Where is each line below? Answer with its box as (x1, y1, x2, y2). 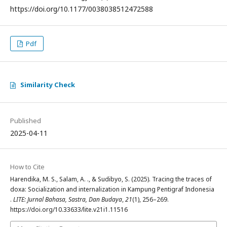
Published (10, 116, 41, 125)
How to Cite (10, 162, 45, 171)
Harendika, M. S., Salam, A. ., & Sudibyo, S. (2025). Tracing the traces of (10, 175, 212, 183)
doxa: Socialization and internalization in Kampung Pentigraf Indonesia (10, 185, 214, 194)
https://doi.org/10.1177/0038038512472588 (10, 4, 153, 14)
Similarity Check (20, 80, 75, 89)
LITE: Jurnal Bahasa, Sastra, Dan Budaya (13, 195, 122, 204)
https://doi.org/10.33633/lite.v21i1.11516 (10, 205, 128, 214)
